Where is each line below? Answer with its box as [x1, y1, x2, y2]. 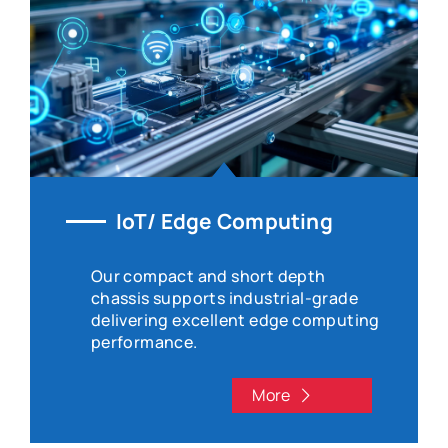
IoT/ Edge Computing [115, 207, 333, 236]
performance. [90, 331, 198, 354]
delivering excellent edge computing [90, 309, 380, 332]
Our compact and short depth [90, 265, 326, 288]
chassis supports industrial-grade [90, 287, 359, 310]
